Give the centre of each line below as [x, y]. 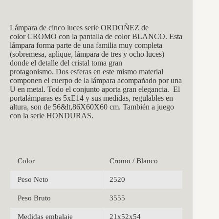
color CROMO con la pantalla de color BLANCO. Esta [96, 36]
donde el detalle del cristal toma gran [66, 63]
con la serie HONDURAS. [52, 115]
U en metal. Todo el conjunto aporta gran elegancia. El [95, 89]
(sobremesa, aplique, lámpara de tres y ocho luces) [87, 54]
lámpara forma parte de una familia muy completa [86, 45]
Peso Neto [33, 179]
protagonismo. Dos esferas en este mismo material [87, 71]
